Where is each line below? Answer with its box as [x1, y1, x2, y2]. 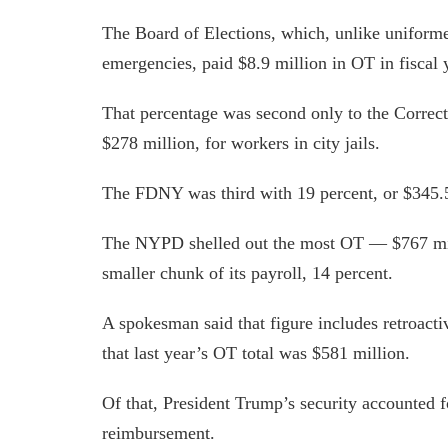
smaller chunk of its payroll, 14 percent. [102, 262, 393, 283]
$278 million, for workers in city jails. [102, 132, 380, 153]
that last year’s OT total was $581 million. [102, 342, 410, 363]
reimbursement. [102, 422, 215, 443]
